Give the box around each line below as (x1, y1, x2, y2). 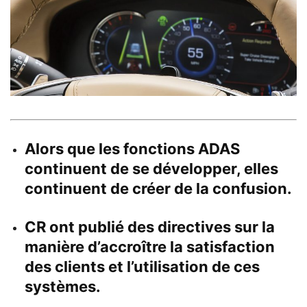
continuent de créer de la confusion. (25, 179, 292, 197)
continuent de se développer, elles (25, 159, 278, 177)
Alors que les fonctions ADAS (25, 139, 240, 158)
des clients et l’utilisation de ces (25, 257, 260, 275)
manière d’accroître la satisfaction (25, 237, 275, 256)
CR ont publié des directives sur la (25, 217, 275, 236)
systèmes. (25, 277, 101, 295)
